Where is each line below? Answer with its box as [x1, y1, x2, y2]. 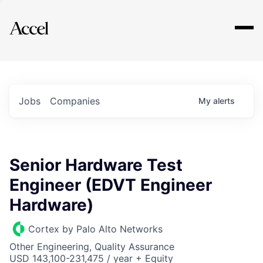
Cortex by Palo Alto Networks [28, 223, 163, 235]
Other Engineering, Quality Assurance [9, 241, 174, 252]
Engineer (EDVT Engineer [9, 175, 212, 195]
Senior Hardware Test [9, 155, 183, 175]
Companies [50, 95, 100, 107]
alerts [213, 96, 235, 106]
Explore [28, 14, 63, 28]
